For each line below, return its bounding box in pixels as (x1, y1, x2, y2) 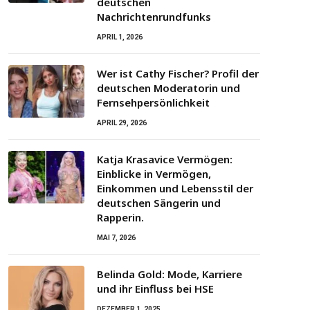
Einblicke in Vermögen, (97, 167, 211, 181)
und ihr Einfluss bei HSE (97, 282, 214, 296)
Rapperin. (97, 210, 144, 225)
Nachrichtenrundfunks (97, 10, 211, 24)
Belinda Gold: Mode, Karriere (97, 267, 242, 282)
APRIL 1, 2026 (97, 33, 143, 42)
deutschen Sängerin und (97, 196, 221, 210)
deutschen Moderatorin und (97, 81, 240, 95)
